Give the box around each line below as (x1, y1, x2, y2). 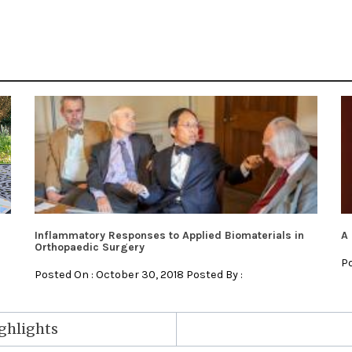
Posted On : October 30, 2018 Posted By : (35, 268, 243, 282)
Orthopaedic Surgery (35, 240, 145, 255)
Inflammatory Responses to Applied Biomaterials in (35, 229, 304, 243)
